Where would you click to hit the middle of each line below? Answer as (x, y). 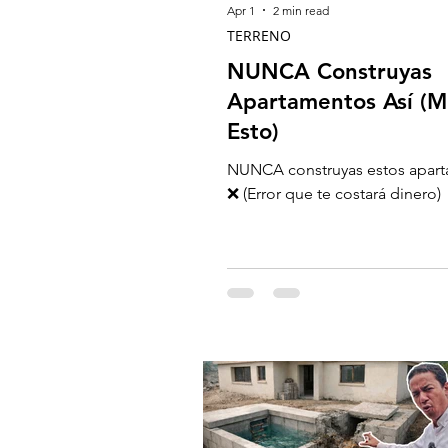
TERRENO (259, 35)
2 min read (301, 10)
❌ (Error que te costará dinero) (334, 193)
